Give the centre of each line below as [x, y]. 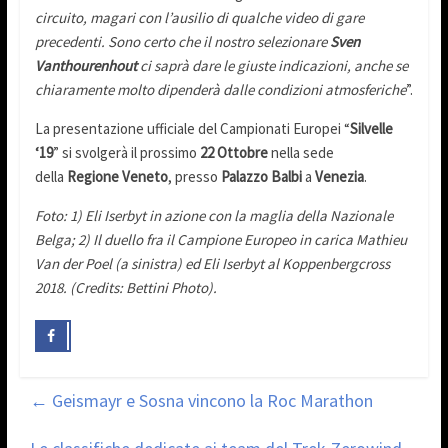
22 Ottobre [233, 153]
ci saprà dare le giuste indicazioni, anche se [272, 66]
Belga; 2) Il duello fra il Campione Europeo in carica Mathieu [220, 240]
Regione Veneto [117, 177]
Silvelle [371, 129]
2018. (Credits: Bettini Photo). [125, 288]
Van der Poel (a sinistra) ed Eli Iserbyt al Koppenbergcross [212, 264]
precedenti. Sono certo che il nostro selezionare [182, 42]
